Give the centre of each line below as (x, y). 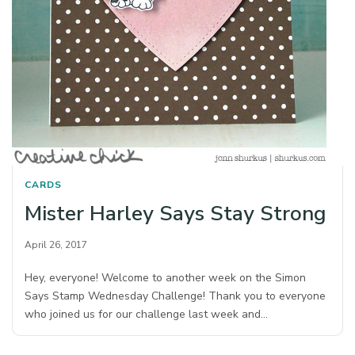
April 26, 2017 (56, 244)
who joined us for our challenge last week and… (147, 314)
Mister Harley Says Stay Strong (176, 213)
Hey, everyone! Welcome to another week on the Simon (166, 277)
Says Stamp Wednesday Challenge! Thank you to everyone (176, 296)
